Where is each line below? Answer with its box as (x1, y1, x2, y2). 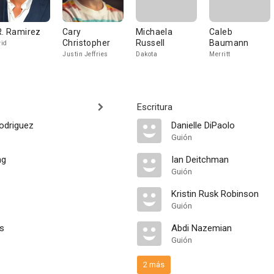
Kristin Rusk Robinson (171, 188, 259, 199)
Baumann (209, 38, 249, 48)
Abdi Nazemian (171, 223, 232, 234)
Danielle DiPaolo (171, 120, 235, 131)
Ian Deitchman (171, 154, 229, 165)
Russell (136, 38, 165, 48)
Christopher (62, 38, 111, 48)
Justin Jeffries (62, 51, 108, 57)
